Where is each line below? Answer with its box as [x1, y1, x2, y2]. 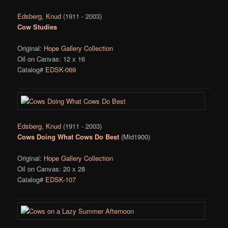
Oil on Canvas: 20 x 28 [17, 164, 85, 174]
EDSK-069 [45, 65, 76, 75]
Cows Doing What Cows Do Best [17, 132, 120, 142]
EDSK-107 [45, 175, 76, 185]
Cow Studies [17, 22, 58, 32]
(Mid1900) [121, 132, 151, 142]
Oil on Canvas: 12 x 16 [17, 54, 85, 64]
